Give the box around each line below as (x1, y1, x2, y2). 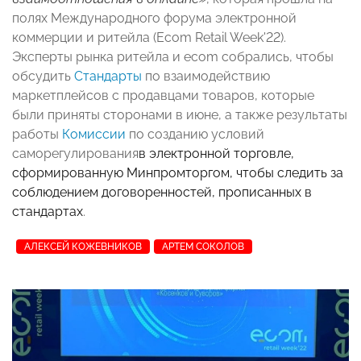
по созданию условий (126, 126, 264, 142)
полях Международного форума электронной (12, 10, 297, 26)
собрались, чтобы (218, 48, 334, 64)
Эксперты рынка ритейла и (12, 48, 184, 64)
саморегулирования (12, 145, 139, 161)
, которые (255, 87, 314, 103)
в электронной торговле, (139, 145, 294, 161)
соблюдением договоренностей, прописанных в (12, 184, 312, 200)
